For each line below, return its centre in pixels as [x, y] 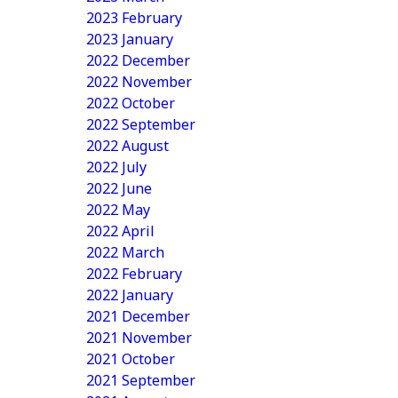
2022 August [127, 146]
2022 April [120, 231]
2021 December [138, 316]
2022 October [131, 103]
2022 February [134, 274]
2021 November [139, 338]
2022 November [139, 82]
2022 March [125, 252]
